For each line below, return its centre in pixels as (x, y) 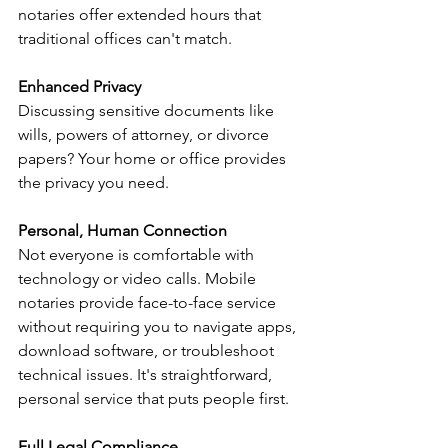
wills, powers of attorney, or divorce (145, 134)
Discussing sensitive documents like (148, 110)
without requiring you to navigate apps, (159, 326)
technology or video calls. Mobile (139, 278)
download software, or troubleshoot (148, 350)
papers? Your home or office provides (154, 158)
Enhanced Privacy (79, 86)
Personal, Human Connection (122, 230)
